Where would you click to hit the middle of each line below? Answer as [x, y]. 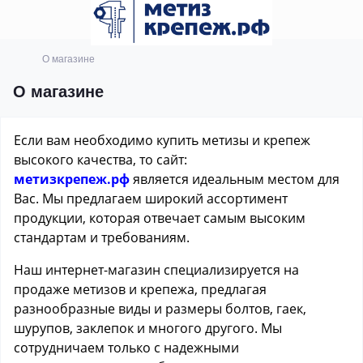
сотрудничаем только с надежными [126, 348]
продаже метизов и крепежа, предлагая [140, 289]
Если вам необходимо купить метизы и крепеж [162, 140]
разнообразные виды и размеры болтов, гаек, [160, 309]
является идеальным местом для [235, 179]
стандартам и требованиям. [102, 237]
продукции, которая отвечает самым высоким [160, 218]
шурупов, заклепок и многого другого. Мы [148, 328]
